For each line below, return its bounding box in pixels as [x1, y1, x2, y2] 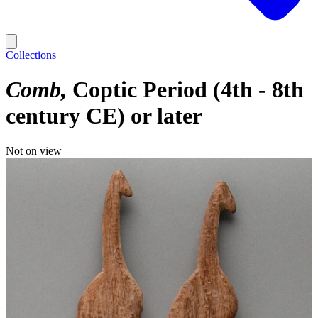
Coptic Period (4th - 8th [72, 77, 304, 103]
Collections [6, 49, 56, 61]
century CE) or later [6, 103, 202, 129]
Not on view [6, 144, 62, 157]
